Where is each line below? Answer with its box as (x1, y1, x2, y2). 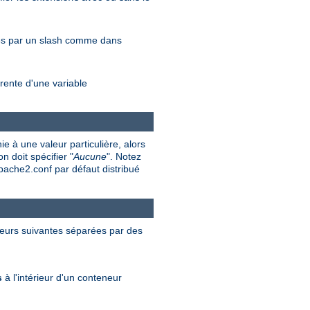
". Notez (107, 151, 141, 163)
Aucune (73, 151, 107, 163)
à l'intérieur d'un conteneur (2, 271, 122, 283)
